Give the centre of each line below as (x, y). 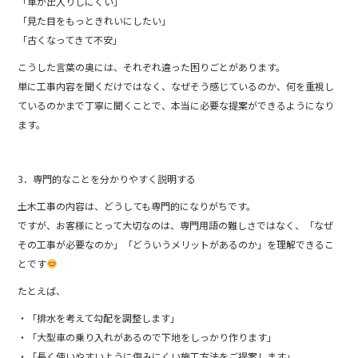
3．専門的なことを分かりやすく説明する (107, 178)
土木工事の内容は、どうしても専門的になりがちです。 (137, 205)
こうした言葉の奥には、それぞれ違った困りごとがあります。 (152, 66)
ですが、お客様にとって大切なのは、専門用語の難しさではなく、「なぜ (176, 225)
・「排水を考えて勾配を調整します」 (99, 317)
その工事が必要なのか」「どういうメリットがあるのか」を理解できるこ (176, 244)
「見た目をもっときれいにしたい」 (95, 20)
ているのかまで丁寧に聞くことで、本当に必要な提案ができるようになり (176, 105)
